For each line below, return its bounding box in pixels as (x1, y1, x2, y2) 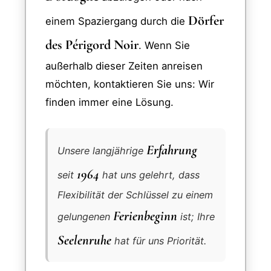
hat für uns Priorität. (111, 234, 206, 247)
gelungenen (57, 210, 113, 223)
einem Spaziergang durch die (45, 15, 188, 28)
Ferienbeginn (113, 207, 177, 224)
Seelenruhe (57, 231, 111, 248)
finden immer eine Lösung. (45, 96, 174, 109)
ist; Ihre (177, 210, 215, 223)
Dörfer (188, 12, 224, 29)
